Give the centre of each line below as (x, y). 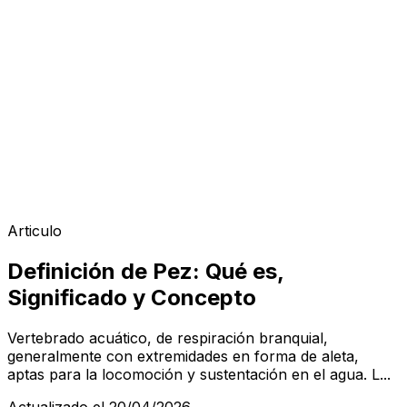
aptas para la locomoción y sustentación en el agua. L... (199, 374)
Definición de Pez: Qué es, (145, 271)
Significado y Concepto (132, 297)
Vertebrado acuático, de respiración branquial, (168, 338)
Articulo (35, 231)
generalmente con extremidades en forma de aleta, (183, 356)
